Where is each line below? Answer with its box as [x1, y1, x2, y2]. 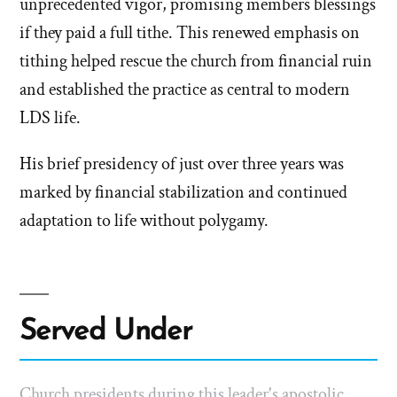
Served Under [19, 317, 192, 347]
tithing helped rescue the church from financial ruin [19, 50, 372, 74]
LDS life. [19, 106, 81, 130]
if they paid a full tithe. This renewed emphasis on [19, 21, 360, 45]
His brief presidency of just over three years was [19, 152, 344, 176]
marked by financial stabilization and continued [19, 181, 347, 205]
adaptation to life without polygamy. [19, 209, 269, 233]
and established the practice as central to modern [19, 78, 350, 102]
